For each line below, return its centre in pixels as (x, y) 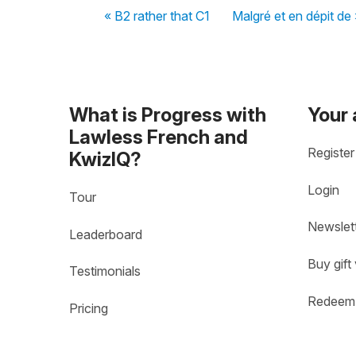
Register (331, 153)
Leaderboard (106, 235)
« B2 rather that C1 (157, 15)
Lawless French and (159, 137)
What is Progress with (168, 114)
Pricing (89, 309)
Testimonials (105, 271)
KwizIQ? (105, 159)
